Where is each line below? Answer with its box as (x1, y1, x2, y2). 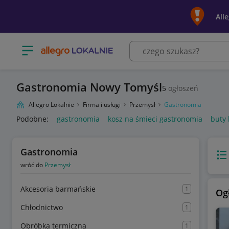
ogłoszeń (166, 83, 198, 93)
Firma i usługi (83, 100, 122, 109)
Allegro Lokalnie (29, 100, 74, 109)
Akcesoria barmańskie (20, 184, 96, 194)
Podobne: (16, 114, 49, 124)
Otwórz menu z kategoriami (20, 42, 115, 52)
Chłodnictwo (20, 202, 63, 212)
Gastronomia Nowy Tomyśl (16, 79, 162, 95)
